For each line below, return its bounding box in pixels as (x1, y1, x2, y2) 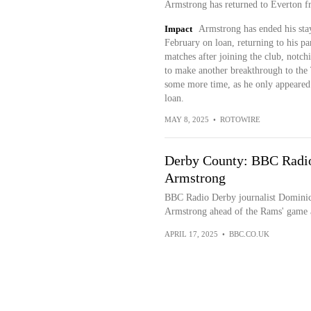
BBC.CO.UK (228, 230, 269, 238)
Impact (164, 24, 192, 34)
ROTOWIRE (219, 115, 260, 124)
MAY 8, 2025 (164, 115, 209, 124)
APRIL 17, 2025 (164, 230, 218, 238)
